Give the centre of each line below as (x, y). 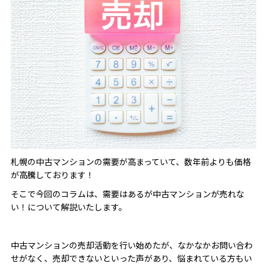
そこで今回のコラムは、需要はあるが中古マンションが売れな (127, 194)
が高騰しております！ (52, 175)
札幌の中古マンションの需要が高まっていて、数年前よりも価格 (131, 162)
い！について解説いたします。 (69, 207)
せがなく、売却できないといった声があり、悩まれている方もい (131, 258)
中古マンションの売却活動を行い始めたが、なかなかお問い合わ (131, 245)
